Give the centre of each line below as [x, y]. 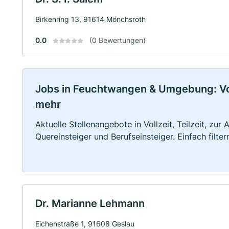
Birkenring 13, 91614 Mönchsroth [90, 19]
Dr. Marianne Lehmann [90, 203]
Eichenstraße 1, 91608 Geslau [85, 223]
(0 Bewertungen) [118, 40]
